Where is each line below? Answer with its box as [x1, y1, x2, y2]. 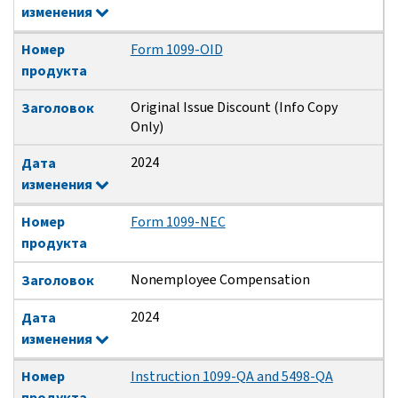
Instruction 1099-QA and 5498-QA [130, 367, 333, 386]
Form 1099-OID [130, 40, 223, 60]
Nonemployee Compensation [130, 270, 310, 290]
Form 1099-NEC [130, 212, 226, 232]
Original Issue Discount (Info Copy [130, 98, 338, 117]
